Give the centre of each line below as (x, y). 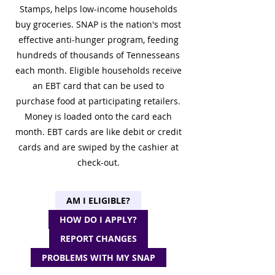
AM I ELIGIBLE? (98, 200)
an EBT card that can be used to (98, 86)
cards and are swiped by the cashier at (98, 147)
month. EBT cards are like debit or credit (98, 132)
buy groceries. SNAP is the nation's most (98, 24)
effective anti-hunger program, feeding (98, 40)
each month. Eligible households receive (98, 70)
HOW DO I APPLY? (98, 219)
